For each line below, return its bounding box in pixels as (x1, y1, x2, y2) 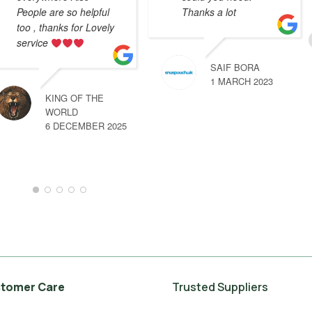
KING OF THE (45, 91, 104, 105)
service (16, 36, 51, 50)
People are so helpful (16, 5, 109, 19)
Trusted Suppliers (172, 279, 269, 295)
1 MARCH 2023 (210, 75, 273, 88)
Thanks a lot (181, 5, 236, 19)
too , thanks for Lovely (16, 20, 114, 35)
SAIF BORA (210, 61, 260, 75)
